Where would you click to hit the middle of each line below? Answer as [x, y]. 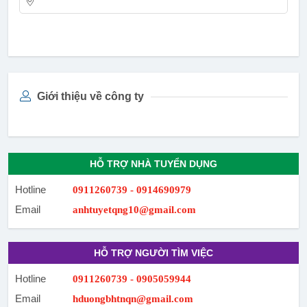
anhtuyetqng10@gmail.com [134, 210]
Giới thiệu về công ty [89, 96]
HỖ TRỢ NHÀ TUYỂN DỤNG [153, 164]
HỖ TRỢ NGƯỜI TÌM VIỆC [153, 253]
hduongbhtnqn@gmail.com [133, 299]
